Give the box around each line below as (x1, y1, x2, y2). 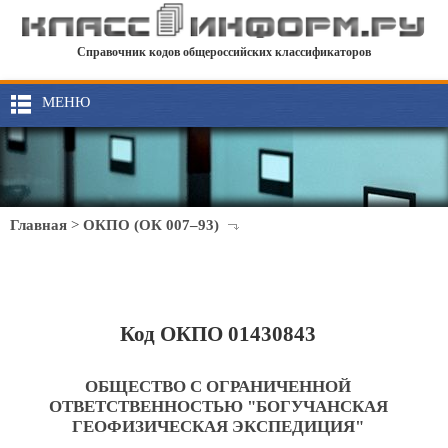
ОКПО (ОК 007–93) (83, 217, 219, 233)
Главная (10, 217, 67, 233)
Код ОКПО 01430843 (120, 322, 317, 346)
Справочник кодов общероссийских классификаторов (77, 45, 371, 60)
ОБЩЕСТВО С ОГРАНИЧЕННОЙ (85, 377, 352, 396)
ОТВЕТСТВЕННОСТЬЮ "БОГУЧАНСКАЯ (48, 397, 388, 416)
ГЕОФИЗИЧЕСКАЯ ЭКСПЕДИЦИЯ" (72, 417, 365, 436)
